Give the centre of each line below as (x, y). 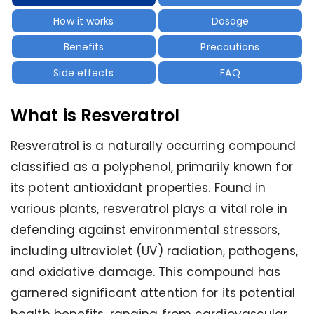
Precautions (230, 47)
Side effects (84, 73)
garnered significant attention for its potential (153, 293)
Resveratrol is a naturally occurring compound (153, 146)
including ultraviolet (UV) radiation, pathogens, (154, 251)
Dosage (230, 21)
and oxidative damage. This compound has (145, 272)
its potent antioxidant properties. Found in (138, 188)
